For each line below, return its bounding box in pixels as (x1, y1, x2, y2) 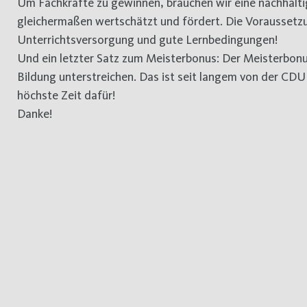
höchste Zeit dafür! (17, 88, 116, 103)
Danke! (17, 106, 53, 121)
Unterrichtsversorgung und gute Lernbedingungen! (17, 32, 278, 47)
